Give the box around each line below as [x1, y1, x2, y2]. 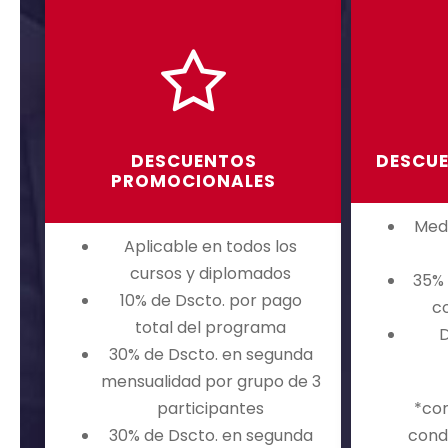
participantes [157, 397, 264, 421]
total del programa [135, 316, 286, 340]
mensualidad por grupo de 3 [100, 370, 321, 394]
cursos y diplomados [130, 262, 291, 286]
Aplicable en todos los [124, 235, 297, 259]
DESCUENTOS [130, 149, 257, 174]
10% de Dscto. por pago [119, 289, 302, 313]
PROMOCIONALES [111, 169, 276, 194]
